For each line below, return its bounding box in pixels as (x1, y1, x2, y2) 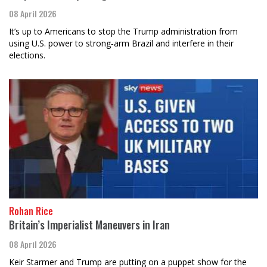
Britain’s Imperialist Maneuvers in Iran (9, 216, 170, 232)
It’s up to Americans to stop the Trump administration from (9, 25, 238, 37)
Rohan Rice (9, 203, 53, 218)
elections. (9, 49, 45, 61)
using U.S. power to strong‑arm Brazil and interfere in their (9, 37, 234, 49)
